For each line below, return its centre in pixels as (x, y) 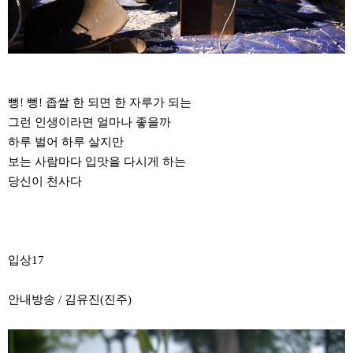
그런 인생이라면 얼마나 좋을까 (89, 123)
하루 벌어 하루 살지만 (66, 142)
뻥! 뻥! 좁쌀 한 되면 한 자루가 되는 (100, 103)
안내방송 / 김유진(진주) (70, 300)
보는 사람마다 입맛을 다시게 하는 (97, 162)
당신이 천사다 (45, 182)
